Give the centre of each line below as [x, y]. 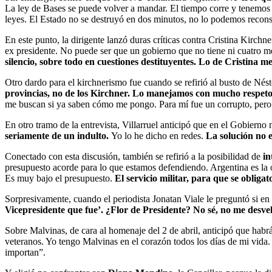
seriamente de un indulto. [58, 135]
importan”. [25, 252]
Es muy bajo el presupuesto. [60, 178]
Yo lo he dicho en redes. [157, 135]
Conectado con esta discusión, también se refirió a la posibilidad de [134, 156]
